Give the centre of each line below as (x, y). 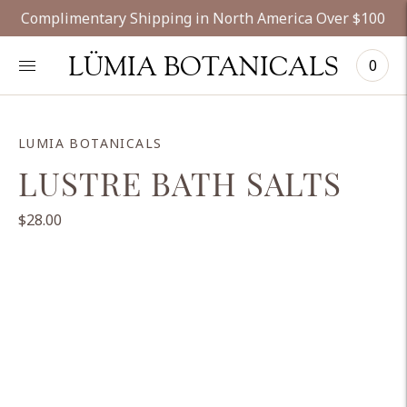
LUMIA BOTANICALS (90, 143)
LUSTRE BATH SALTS (180, 183)
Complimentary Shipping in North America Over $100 (203, 18)
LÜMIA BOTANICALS (203, 65)
